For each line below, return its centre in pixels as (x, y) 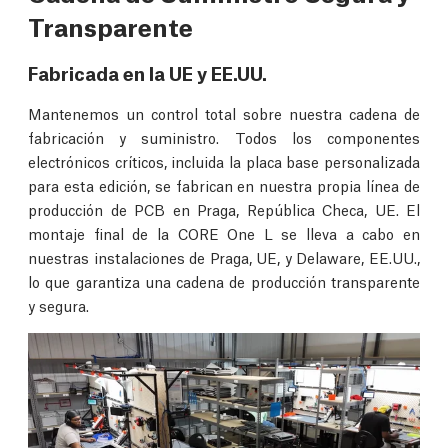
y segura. (58, 305)
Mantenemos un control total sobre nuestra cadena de (224, 113)
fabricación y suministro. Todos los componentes (224, 137)
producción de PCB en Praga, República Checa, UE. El (224, 209)
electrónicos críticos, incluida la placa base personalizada (224, 161)
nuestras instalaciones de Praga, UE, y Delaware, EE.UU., (224, 257)
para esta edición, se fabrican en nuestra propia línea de (224, 185)
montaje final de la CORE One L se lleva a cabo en (224, 233)
